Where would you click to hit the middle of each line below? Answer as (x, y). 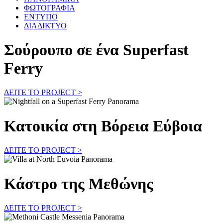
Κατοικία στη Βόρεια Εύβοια (103, 126)
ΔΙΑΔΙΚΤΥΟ (45, 25)
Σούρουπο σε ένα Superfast (96, 50)
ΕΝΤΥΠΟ (41, 16)
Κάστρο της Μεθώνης (79, 183)
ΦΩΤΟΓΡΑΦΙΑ (50, 7)
